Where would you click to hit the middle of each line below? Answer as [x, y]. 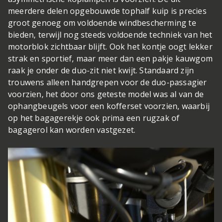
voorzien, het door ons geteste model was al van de [106, 94]
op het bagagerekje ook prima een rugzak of [94, 118]
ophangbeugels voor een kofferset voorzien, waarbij [109, 106]
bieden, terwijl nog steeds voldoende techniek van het [110, 35]
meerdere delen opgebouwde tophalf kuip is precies [107, 11]
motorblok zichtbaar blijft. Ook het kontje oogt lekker [110, 47]
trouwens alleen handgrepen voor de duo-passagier [108, 83]
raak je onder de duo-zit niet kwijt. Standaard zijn [101, 71]
